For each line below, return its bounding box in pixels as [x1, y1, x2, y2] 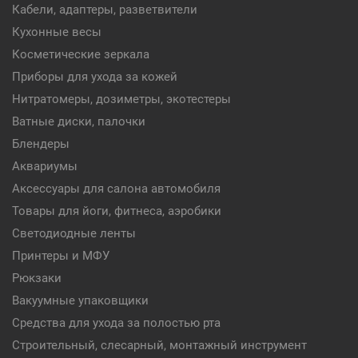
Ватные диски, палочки [12, 114, 145, 129]
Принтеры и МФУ [12, 249, 109, 263]
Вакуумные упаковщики [12, 293, 149, 308]
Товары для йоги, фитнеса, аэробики [12, 204, 221, 218]
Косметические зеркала [12, 47, 149, 62]
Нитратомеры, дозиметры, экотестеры [12, 92, 231, 106]
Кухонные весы [12, 25, 101, 39]
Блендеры [12, 137, 70, 151]
